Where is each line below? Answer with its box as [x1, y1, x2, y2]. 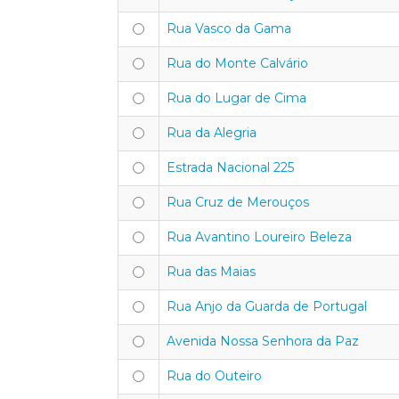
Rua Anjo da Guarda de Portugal [167, 298, 367, 314]
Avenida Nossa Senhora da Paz [167, 333, 359, 349]
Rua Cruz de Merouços [167, 194, 309, 210]
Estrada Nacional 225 [167, 159, 294, 175]
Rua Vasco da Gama [167, 20, 291, 37]
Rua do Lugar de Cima [167, 90, 306, 106]
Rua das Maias [167, 264, 256, 280]
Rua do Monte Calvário [167, 55, 308, 71]
